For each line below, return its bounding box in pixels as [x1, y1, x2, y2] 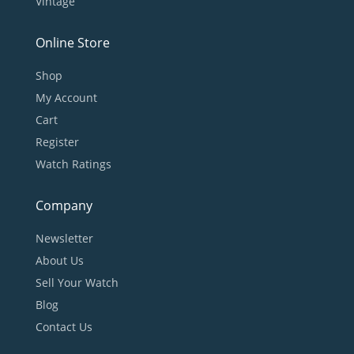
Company [35, 196, 92, 214]
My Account [35, 89, 97, 105]
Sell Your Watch [35, 274, 119, 290]
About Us [35, 252, 84, 268]
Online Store [35, 33, 110, 51]
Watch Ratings [35, 156, 111, 171]
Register [35, 134, 79, 149]
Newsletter [35, 230, 93, 246]
